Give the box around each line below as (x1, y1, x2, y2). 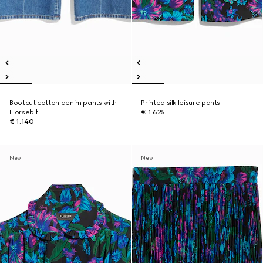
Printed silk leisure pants (141, 99, 221, 107)
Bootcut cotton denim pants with (9, 99, 117, 107)
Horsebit (9, 108, 39, 116)
